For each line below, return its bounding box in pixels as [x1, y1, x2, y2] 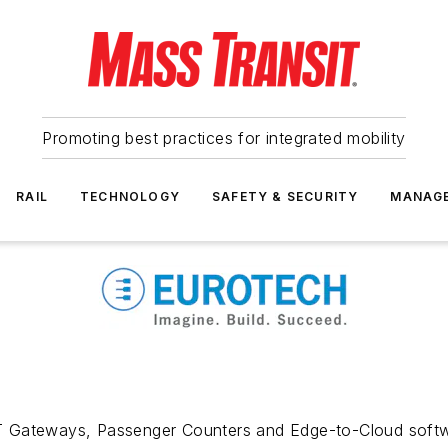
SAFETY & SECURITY [212, 189, 359, 204]
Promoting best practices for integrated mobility [42, 128, 406, 148]
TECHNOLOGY [80, 189, 180, 204]
